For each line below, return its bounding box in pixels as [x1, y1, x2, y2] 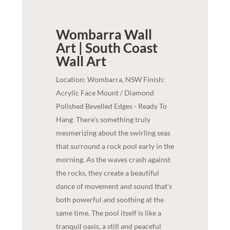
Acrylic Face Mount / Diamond [55, 88, 154, 97]
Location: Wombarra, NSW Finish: [55, 74, 165, 84]
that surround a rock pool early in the [55, 141, 174, 150]
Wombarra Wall [55, 26, 152, 43]
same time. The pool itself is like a [55, 208, 161, 217]
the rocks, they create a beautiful [55, 168, 159, 177]
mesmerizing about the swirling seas [55, 128, 170, 137]
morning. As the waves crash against [55, 155, 170, 164]
